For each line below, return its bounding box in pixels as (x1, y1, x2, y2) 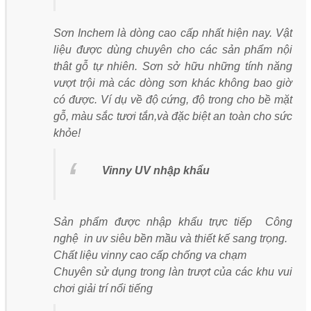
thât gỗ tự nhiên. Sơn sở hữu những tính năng (53, 60, 292, 72)
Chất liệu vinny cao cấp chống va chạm (53, 249, 249, 261)
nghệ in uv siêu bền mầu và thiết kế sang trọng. (53, 232, 287, 244)
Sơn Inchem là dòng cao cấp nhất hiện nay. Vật (53, 26, 292, 39)
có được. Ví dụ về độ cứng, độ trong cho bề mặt (53, 93, 292, 106)
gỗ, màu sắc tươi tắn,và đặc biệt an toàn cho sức (53, 110, 292, 122)
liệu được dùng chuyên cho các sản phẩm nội (53, 43, 292, 56)
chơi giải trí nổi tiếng (53, 282, 153, 294)
